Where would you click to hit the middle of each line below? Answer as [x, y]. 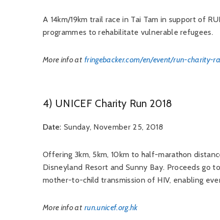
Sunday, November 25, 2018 [112, 127]
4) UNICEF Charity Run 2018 [108, 103]
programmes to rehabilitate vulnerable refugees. [128, 32]
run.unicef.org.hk [111, 207]
